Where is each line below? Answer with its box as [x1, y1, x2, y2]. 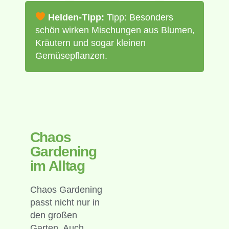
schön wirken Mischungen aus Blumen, [35, 25, 195, 35]
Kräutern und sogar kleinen [35, 37, 146, 48]
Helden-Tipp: [48, 12, 107, 22]
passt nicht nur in [30, 197, 100, 208]
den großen [30, 210, 77, 220]
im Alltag [30, 157, 85, 174]
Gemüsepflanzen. [35, 50, 107, 61]
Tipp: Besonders [107, 12, 174, 22]
